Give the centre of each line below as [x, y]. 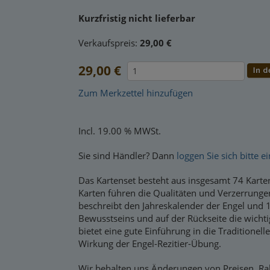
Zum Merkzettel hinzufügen [136, 93]
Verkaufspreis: [109, 43]
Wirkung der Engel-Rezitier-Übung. [150, 243]
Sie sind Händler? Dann [127, 155]
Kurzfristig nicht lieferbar [137, 18]
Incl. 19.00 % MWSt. [120, 131]
